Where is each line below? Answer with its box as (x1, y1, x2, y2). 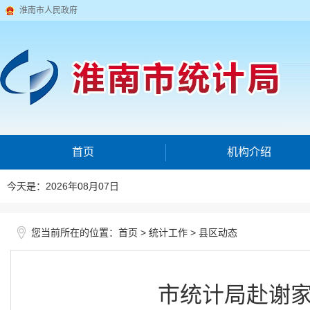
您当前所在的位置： (31, 227, 118, 238)
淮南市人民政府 (19, 6, 77, 15)
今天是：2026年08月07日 (7, 181, 119, 192)
